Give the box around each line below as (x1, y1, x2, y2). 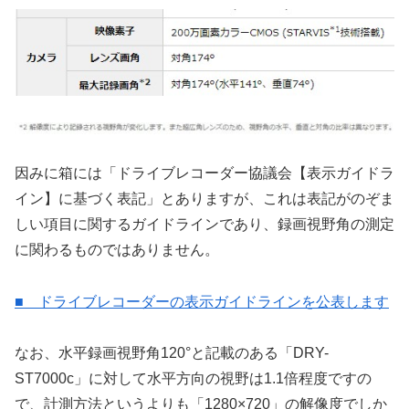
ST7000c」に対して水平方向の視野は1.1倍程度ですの (15, 371, 372, 387)
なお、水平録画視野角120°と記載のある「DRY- (15, 345, 329, 362)
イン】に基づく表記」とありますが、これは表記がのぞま (15, 190, 394, 206)
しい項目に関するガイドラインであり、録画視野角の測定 (15, 215, 394, 232)
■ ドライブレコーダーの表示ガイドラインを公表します (15, 293, 389, 309)
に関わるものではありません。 (15, 241, 219, 257)
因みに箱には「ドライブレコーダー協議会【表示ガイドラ (15, 164, 394, 181)
